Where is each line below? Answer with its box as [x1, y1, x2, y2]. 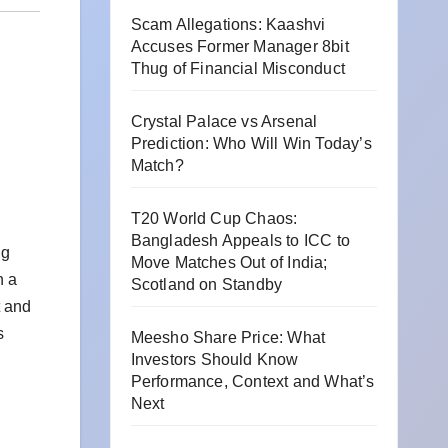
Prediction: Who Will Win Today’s [130, 135, 372, 152]
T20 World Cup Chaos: [130, 210, 298, 227]
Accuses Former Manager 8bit [130, 38, 349, 55]
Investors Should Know [130, 351, 299, 368]
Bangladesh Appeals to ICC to [130, 232, 351, 249]
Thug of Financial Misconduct [130, 60, 346, 77]
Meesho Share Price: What [130, 329, 326, 346]
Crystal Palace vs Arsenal [130, 113, 318, 130]
